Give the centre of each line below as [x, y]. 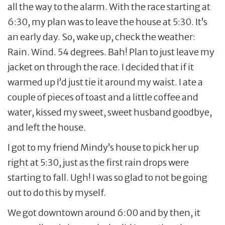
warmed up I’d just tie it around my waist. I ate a [105, 82]
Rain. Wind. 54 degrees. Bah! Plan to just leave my [111, 52]
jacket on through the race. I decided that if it [101, 67]
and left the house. [47, 127]
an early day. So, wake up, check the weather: [101, 37]
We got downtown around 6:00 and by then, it [104, 212]
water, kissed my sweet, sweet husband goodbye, [110, 112]
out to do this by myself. [57, 192]
